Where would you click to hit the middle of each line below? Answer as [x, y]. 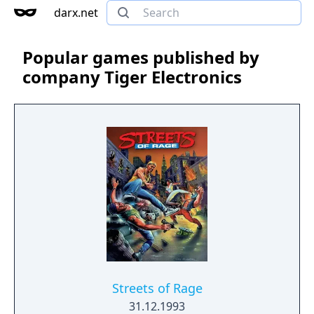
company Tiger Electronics [132, 77]
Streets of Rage [157, 288]
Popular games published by [141, 57]
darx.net [76, 13]
